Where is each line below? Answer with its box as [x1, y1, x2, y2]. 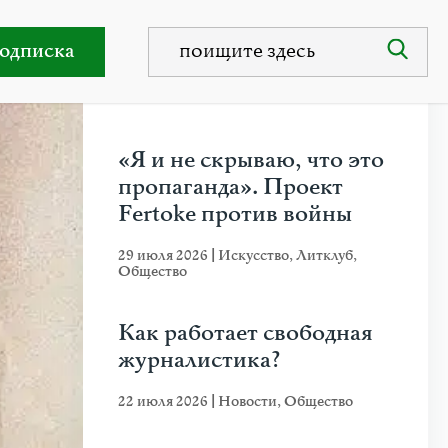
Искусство [218, 246, 289, 265]
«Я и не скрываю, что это [118, 146, 384, 175]
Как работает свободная [118, 319, 373, 348]
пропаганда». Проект [118, 173, 343, 202]
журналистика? [118, 346, 281, 375]
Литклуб [296, 246, 353, 265]
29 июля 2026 [118, 246, 211, 265]
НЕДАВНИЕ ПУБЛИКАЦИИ [118, 79, 392, 102]
